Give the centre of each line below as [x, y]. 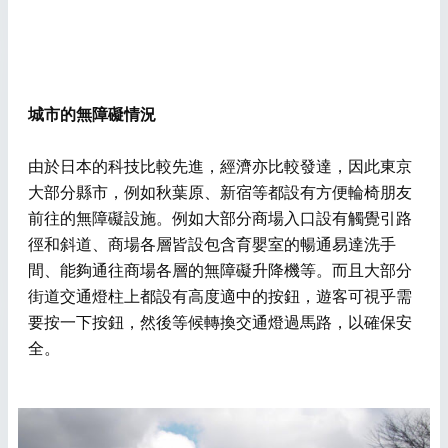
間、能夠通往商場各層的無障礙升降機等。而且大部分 [220, 270]
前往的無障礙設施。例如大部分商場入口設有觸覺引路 [220, 218]
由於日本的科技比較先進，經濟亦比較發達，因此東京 [220, 166]
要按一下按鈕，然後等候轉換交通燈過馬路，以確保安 [220, 322]
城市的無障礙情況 [92, 114]
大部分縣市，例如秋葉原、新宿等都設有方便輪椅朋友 [220, 192]
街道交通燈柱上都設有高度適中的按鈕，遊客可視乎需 [220, 296]
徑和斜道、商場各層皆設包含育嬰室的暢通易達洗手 [212, 244]
